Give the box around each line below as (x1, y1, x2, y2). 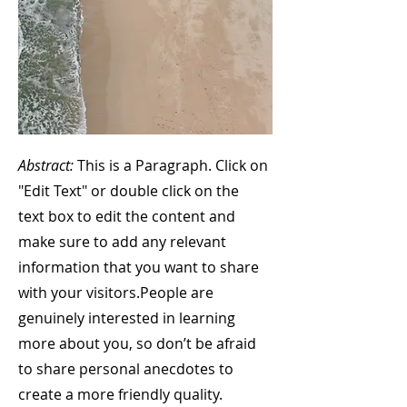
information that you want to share (18, 257, 259, 277)
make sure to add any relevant (18, 232, 226, 252)
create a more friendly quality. (18, 384, 223, 404)
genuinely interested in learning (18, 308, 235, 328)
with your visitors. (18, 283, 140, 303)
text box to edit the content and (18, 206, 235, 226)
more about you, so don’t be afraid (18, 333, 256, 353)
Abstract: (18, 155, 74, 175)
